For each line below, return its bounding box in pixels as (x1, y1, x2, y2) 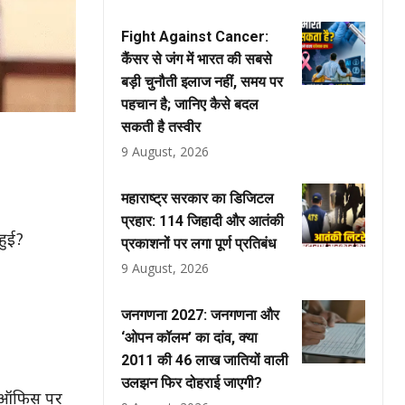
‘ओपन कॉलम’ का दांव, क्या (121, 329, 258, 346)
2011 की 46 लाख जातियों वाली (121, 352, 288, 369)
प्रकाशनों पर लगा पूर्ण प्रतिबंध (121, 235, 276, 252)
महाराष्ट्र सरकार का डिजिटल (121, 190, 274, 207)
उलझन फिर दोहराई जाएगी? (121, 374, 262, 391)
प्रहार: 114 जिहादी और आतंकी (121, 212, 284, 230)
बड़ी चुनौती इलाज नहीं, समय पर (121, 73, 283, 90)
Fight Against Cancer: (121, 28, 268, 45)
